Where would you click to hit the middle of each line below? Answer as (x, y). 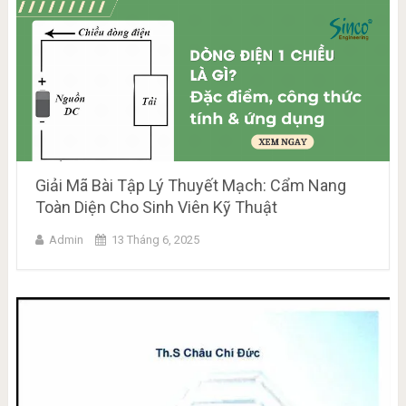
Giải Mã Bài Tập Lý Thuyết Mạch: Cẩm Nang (190, 186)
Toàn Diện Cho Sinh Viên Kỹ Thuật (156, 208)
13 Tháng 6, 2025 (155, 240)
